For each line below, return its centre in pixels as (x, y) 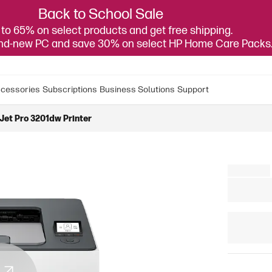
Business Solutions (137, 90)
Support (193, 90)
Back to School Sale (101, 14)
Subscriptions (70, 90)
